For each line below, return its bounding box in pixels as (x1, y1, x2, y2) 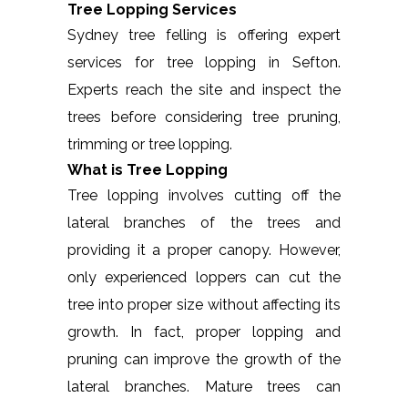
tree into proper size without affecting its (67, 295, 341, 313)
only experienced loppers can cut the (67, 268, 341, 286)
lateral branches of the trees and (67, 213, 341, 231)
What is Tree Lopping (67, 160, 228, 178)
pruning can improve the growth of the (67, 350, 341, 368)
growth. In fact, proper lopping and (67, 322, 341, 341)
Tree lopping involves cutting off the (67, 186, 341, 204)
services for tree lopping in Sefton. (67, 53, 341, 71)
